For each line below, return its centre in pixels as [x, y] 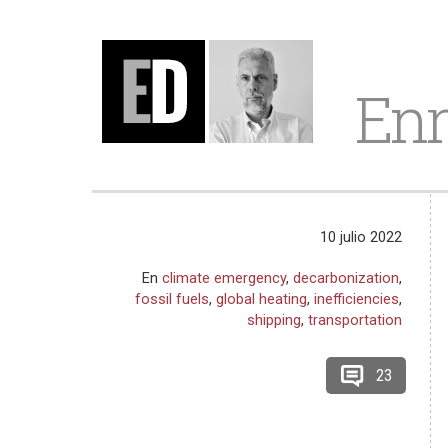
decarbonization [346, 278]
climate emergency [224, 278]
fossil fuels [172, 299]
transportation [355, 320]
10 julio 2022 [361, 237]
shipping [274, 320]
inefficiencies [357, 299]
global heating [262, 299]
